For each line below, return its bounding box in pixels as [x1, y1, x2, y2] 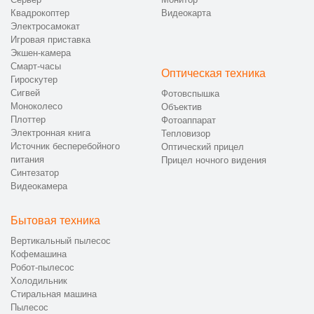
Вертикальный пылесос [11, 235, 111, 247]
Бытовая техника [11, 214, 100, 227]
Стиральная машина [11, 289, 97, 300]
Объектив [161, 102, 202, 113]
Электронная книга [11, 128, 90, 139]
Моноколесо [11, 101, 62, 112]
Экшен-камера [11, 48, 71, 59]
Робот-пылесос [11, 262, 74, 273]
